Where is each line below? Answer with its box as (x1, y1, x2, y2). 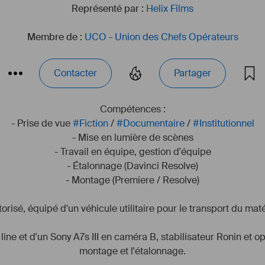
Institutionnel (199, 117, 254, 130)
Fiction (79, 117, 108, 130)
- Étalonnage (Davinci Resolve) (67, 160, 198, 172)
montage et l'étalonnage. (79, 245, 186, 257)
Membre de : (27, 31, 85, 43)
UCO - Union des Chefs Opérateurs (84, 31, 238, 43)
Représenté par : (72, 2, 146, 15)
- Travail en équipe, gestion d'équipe (54, 146, 211, 158)
